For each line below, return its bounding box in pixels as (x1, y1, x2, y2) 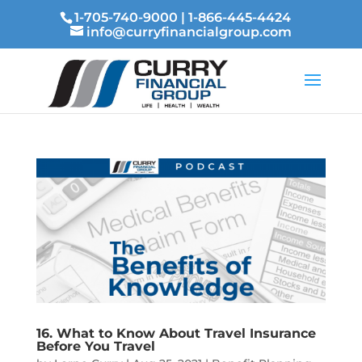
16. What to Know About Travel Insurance (36, 326, 316, 342)
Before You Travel (36, 339, 155, 355)
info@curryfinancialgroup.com (86, 24, 292, 40)
